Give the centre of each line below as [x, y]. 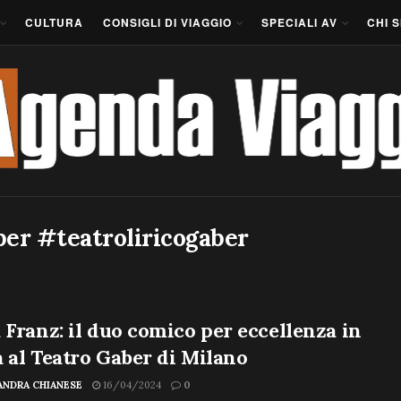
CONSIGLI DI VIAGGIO [167, 22]
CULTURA [54, 22]
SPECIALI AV [299, 22]
